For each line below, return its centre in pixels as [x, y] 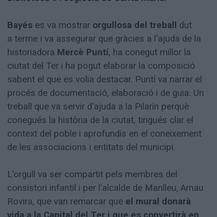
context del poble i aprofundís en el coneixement [104, 134]
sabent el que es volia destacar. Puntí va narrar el [105, 80]
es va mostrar [62, 25]
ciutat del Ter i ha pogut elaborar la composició [101, 66]
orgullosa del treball [136, 25]
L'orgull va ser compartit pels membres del [92, 175]
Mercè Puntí [83, 53]
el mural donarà [158, 202]
